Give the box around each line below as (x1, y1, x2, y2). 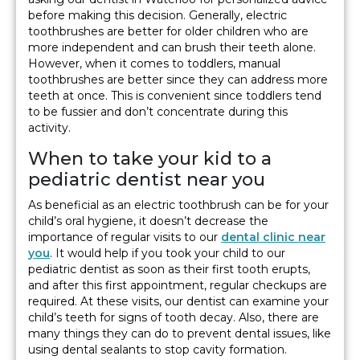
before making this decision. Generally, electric (28, 8, 287, 23)
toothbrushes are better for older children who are (28, 24, 309, 39)
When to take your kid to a (28, 148, 272, 170)
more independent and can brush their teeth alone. (28, 40, 316, 55)
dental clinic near (221, 230, 325, 245)
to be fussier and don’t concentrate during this (28, 104, 288, 120)
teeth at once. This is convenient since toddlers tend (28, 88, 321, 104)
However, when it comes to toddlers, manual (28, 56, 280, 72)
